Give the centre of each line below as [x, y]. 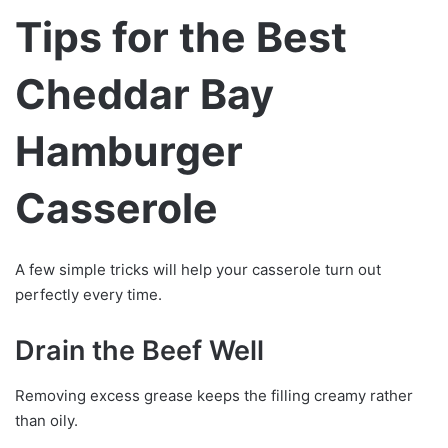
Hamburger [129, 150]
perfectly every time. [88, 295]
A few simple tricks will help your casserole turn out [198, 270]
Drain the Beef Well [139, 351]
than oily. [46, 420]
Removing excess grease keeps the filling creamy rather [214, 395]
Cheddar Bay [144, 93]
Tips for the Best [181, 36]
